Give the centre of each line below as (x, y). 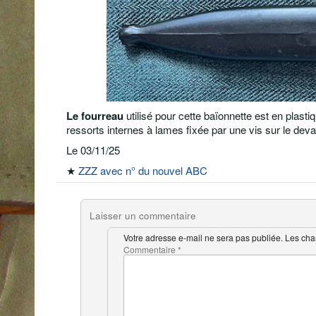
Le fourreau (95, 116)
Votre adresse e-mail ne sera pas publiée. (203, 238)
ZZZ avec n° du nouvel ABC (143, 170)
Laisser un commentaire (142, 216)
